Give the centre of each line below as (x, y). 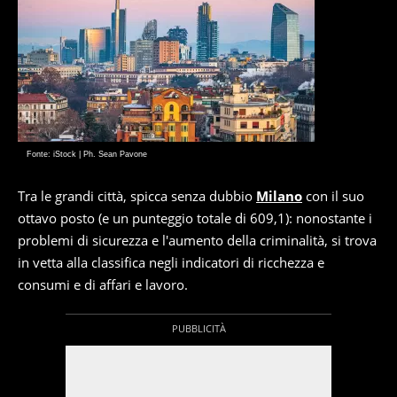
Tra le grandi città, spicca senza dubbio (137, 196)
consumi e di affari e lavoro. (103, 285)
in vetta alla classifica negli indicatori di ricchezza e (171, 263)
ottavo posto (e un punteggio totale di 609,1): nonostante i (195, 218)
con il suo (333, 196)
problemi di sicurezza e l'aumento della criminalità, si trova (197, 241)
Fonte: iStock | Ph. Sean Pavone (87, 155)
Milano (279, 196)
